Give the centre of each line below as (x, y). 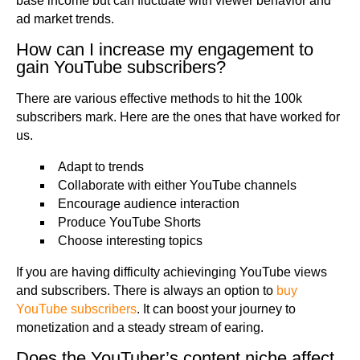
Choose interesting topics (130, 241)
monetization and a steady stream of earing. (140, 328)
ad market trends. (65, 19)
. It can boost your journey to (216, 309)
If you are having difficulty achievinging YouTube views (172, 272)
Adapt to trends (101, 167)
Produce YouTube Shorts (129, 223)
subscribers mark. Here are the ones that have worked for (178, 117)
